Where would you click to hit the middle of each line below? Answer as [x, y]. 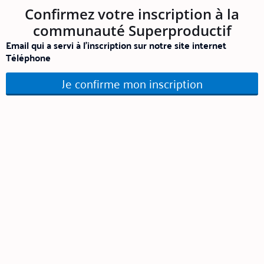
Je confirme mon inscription [132, 83]
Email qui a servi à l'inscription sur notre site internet [116, 45]
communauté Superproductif [132, 30]
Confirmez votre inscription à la [132, 14]
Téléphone [28, 57]
